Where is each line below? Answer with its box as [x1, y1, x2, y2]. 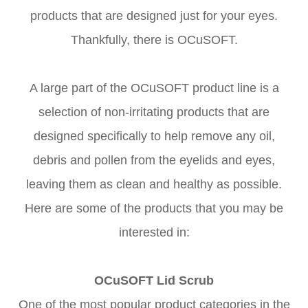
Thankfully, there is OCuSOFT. [70, 33, 238, 47]
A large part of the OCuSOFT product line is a [29, 81, 279, 96]
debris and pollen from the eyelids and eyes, [33, 153, 275, 168]
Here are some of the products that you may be [25, 201, 283, 216]
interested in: [118, 225, 190, 240]
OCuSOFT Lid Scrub [94, 274, 214, 288]
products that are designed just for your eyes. [30, 9, 278, 23]
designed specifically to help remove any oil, [33, 129, 275, 144]
